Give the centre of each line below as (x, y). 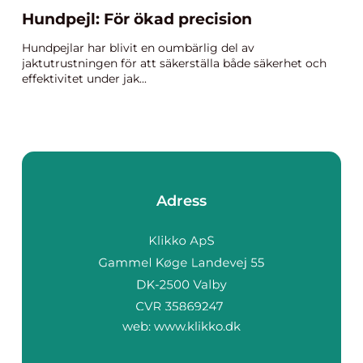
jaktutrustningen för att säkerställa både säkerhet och (174, 63)
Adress (181, 201)
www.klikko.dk (197, 326)
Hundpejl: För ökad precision (137, 19)
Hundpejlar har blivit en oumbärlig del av (138, 48)
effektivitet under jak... (84, 79)
